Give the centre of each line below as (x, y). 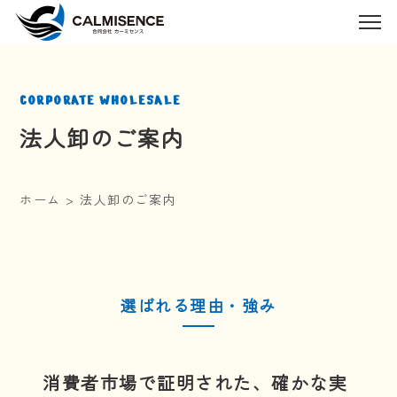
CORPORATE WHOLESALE (100, 101)
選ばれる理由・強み (198, 305)
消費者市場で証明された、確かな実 (195, 382)
